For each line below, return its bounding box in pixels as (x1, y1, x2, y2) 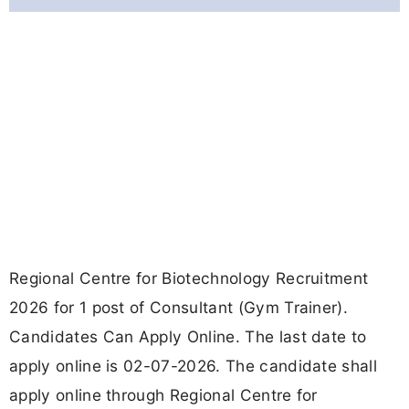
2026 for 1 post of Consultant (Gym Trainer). (9, 298, 349, 318)
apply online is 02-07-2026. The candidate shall (9, 356, 378, 376)
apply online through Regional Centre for (9, 385, 318, 405)
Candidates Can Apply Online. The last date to (9, 327, 367, 347)
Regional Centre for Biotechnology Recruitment (9, 268, 369, 288)
